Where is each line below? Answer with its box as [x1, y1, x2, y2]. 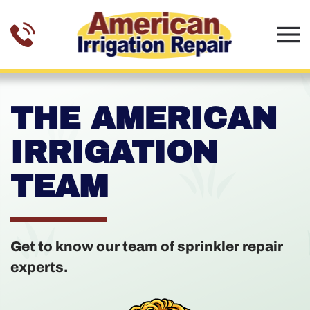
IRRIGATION [10, 135, 217, 169]
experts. [10, 259, 68, 275]
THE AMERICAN [10, 101, 277, 135]
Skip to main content [24, 26, 135, 40]
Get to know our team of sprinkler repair [10, 239, 283, 254]
